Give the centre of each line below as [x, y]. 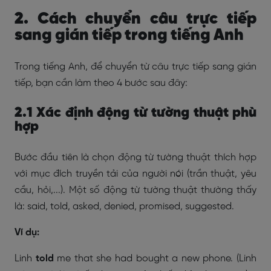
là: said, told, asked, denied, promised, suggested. [126, 207]
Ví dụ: [27, 233]
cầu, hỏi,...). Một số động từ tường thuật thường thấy [135, 190]
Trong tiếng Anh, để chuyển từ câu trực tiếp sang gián [135, 67]
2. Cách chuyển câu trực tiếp [135, 19]
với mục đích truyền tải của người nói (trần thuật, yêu [135, 174]
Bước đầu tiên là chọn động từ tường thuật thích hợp [135, 158]
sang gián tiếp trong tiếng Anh [129, 35]
